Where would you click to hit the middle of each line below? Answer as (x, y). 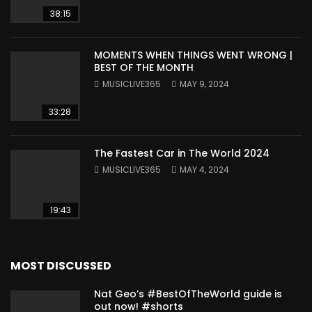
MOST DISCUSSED (61, 266)
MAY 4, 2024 (204, 170)
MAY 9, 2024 (204, 84)
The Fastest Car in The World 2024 (182, 153)
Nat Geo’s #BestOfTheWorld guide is (188, 294)
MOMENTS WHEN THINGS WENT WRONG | (193, 55)
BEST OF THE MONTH (144, 68)
